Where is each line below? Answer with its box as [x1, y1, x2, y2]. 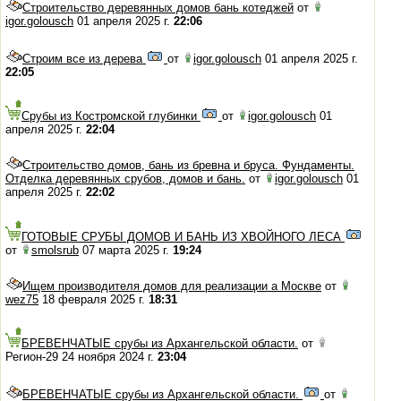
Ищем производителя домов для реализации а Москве [22, 278, 321, 293]
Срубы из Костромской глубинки [21, 108, 200, 123]
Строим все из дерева [22, 51, 146, 65]
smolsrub [31, 243, 79, 257]
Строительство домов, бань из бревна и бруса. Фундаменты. [22, 158, 354, 173]
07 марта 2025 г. [79, 243, 173, 257]
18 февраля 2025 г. [38, 292, 149, 306]
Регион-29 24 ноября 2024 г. [5, 350, 158, 364]
